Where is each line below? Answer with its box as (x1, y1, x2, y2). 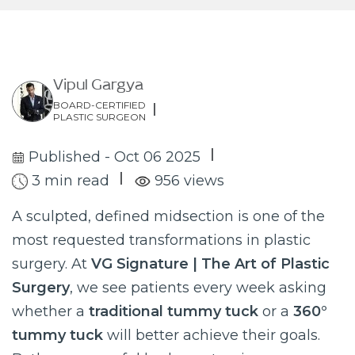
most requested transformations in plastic (12, 231, 311, 249)
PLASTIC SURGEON (53, 111, 146, 123)
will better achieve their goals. (103, 326, 320, 344)
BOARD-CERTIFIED (53, 99, 146, 111)
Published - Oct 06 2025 (25, 148, 200, 166)
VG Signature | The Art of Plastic (91, 255, 330, 273)
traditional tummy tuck (89, 303, 258, 320)
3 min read (28, 172, 109, 189)
